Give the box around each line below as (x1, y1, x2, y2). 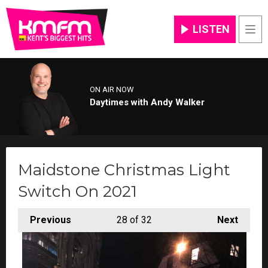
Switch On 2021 (18, 181, 137, 201)
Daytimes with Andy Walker (89, 97, 205, 108)
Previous (30, 214, 71, 226)
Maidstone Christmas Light (18, 160, 230, 179)
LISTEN (193, 22, 230, 35)
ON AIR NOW (89, 85, 134, 95)
